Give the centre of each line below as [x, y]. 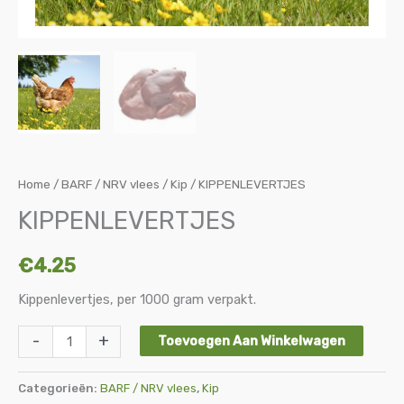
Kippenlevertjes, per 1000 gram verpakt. [137, 300]
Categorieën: [59, 389]
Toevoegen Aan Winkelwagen [251, 340]
